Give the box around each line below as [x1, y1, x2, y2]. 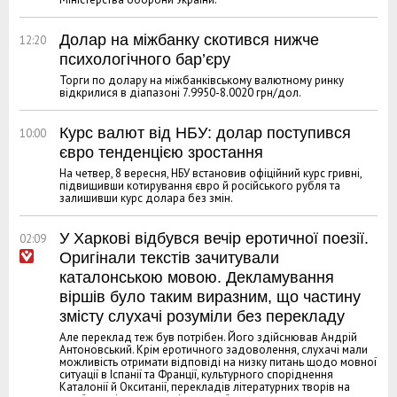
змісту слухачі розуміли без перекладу [59, 307, 345, 325]
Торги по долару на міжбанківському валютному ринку [59, 73, 344, 88]
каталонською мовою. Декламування [59, 269, 334, 286]
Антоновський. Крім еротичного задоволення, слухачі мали [59, 342, 368, 357]
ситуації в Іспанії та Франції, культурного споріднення [59, 367, 333, 382]
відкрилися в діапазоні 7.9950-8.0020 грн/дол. [59, 85, 301, 100]
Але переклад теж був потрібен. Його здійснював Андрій [59, 330, 357, 345]
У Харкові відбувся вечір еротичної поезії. [59, 230, 369, 247]
